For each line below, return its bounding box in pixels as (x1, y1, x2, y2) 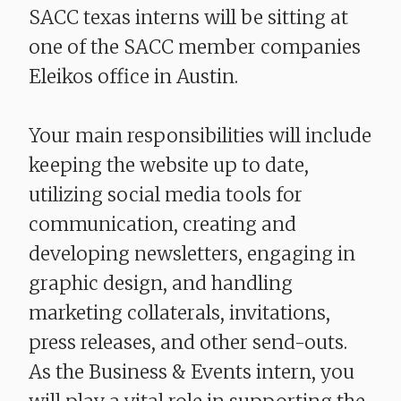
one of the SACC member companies (29, 35, 361, 60)
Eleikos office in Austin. (29, 64, 238, 90)
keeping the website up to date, (29, 153, 309, 178)
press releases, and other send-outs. (29, 330, 347, 355)
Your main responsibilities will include (29, 124, 371, 149)
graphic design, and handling (29, 271, 293, 296)
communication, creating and (29, 212, 296, 237)
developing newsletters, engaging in (29, 242, 355, 267)
